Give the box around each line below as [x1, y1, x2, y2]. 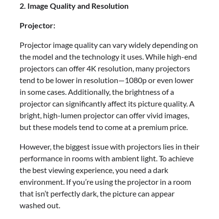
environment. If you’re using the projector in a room [20, 177, 191, 187]
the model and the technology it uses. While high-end [20, 52, 197, 62]
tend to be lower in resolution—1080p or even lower [20, 75, 194, 85]
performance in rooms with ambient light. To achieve [20, 153, 194, 163]
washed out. [20, 200, 60, 210]
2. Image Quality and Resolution [20, 1, 129, 11]
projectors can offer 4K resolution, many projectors [20, 64, 190, 73]
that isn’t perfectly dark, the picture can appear [20, 189, 175, 198]
